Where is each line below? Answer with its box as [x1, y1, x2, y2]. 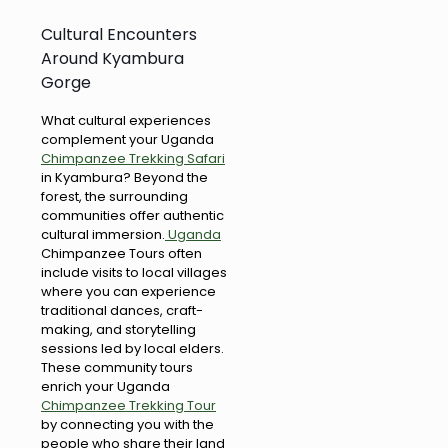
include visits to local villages [41, 263, 227, 283]
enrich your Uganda [41, 377, 170, 397]
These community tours [41, 358, 193, 378]
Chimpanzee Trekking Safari [41, 149, 225, 169]
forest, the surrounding [41, 187, 188, 207]
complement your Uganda [41, 130, 214, 150]
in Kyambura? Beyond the [41, 168, 208, 188]
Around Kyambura [41, 47, 184, 71]
